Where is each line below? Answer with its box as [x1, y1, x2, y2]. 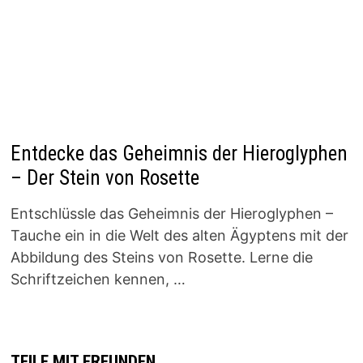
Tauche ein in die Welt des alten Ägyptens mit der [10, 227, 348, 245]
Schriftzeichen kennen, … [10, 271, 186, 288]
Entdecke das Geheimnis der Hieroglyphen [10, 142, 348, 166]
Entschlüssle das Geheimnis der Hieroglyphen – [10, 205, 333, 223]
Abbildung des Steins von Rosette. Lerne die [10, 249, 313, 267]
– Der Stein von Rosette [10, 166, 199, 190]
